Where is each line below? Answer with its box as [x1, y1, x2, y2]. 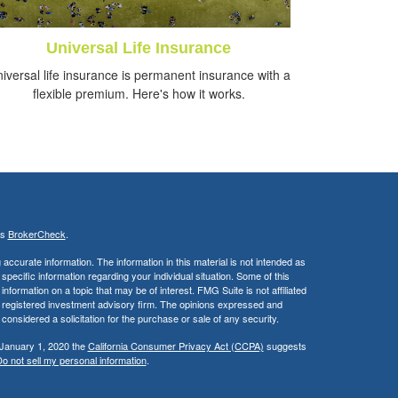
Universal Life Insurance [46, 39, 231, 58]
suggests [263, 338, 306, 354]
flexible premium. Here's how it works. [32, 84, 245, 103]
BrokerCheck [7, 227, 66, 242]
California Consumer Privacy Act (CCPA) [87, 338, 264, 354]
